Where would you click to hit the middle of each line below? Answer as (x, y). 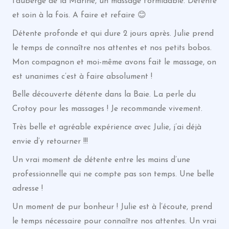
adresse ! (27, 188)
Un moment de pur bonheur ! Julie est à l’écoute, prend (112, 207)
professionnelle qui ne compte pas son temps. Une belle (113, 174)
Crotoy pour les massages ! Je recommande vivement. (107, 109)
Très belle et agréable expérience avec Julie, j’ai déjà (107, 127)
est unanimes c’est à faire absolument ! (82, 76)
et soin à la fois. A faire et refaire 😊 (79, 15)
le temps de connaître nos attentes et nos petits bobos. (112, 48)
